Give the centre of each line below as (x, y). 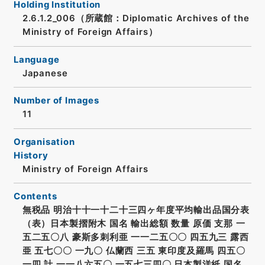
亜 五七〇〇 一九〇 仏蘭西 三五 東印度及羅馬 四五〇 (134, 251)
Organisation (44, 142)
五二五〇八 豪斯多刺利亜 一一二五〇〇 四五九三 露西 (135, 237)
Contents (35, 197)
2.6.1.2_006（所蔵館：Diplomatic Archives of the (136, 19)
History (31, 155)
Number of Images (56, 101)
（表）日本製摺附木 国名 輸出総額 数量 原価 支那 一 (134, 224)
